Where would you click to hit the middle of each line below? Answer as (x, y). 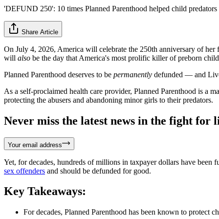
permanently (133, 74)
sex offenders (24, 171)
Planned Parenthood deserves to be (59, 74)
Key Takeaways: (45, 191)
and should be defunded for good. (98, 171)
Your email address (35, 145)
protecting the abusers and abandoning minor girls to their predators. (109, 100)
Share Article (40, 32)
